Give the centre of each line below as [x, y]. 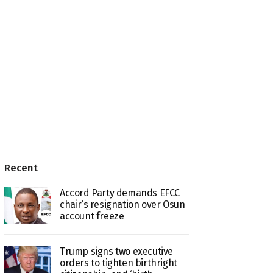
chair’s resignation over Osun [122, 204]
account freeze [92, 216]
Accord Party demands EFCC [119, 193]
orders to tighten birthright [118, 263]
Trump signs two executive [116, 252]
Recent [21, 168]
